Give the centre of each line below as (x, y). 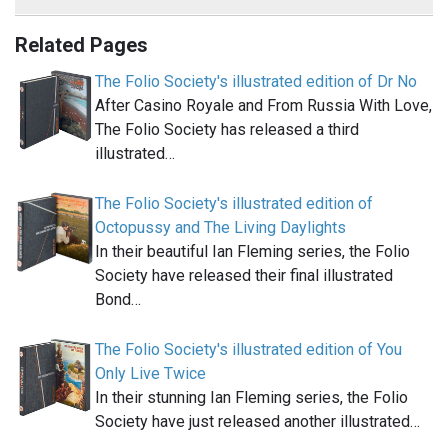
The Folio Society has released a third (227, 130)
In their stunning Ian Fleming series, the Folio (251, 398)
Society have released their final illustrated (244, 276)
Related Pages (81, 45)
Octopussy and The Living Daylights (220, 228)
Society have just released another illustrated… (257, 422)
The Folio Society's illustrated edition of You (248, 350)
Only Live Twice (150, 374)
